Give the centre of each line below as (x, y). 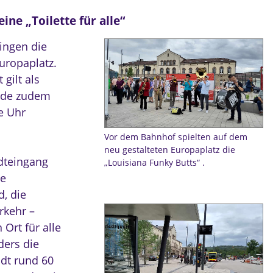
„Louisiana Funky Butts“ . (154, 162)
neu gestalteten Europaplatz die (169, 149)
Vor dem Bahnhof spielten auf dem (175, 136)
